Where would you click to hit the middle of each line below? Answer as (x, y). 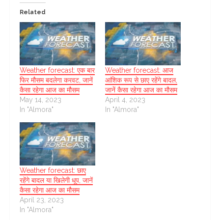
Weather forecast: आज (139, 70)
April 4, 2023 (125, 99)
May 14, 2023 (41, 99)
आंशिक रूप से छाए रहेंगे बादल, (141, 80)
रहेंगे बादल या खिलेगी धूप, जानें (56, 180)
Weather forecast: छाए (53, 170)
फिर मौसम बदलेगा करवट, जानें (56, 80)
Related (33, 12)
